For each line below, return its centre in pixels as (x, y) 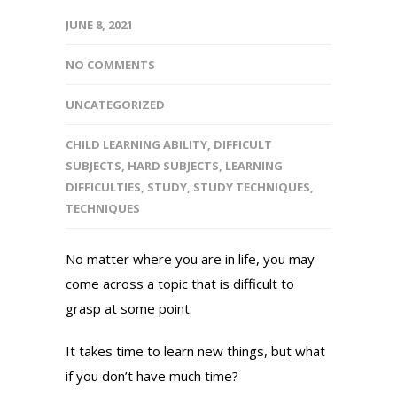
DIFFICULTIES (103, 187)
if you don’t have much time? (152, 375)
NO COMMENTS (110, 64)
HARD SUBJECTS (173, 165)
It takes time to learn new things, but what (195, 350)
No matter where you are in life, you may (190, 258)
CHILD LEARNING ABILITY (136, 144)
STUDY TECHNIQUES (252, 187)
